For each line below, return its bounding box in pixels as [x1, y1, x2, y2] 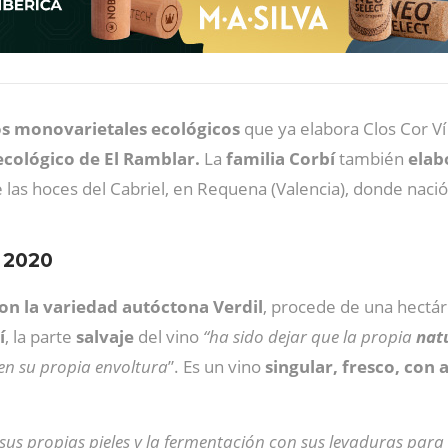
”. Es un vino [168, 355, 265, 378]
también [335, 147, 408, 170]
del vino [134, 325, 203, 348]
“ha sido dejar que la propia [203, 325, 416, 348]
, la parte [5, 325, 76, 348]
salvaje [76, 325, 134, 348]
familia [226, 147, 285, 170]
